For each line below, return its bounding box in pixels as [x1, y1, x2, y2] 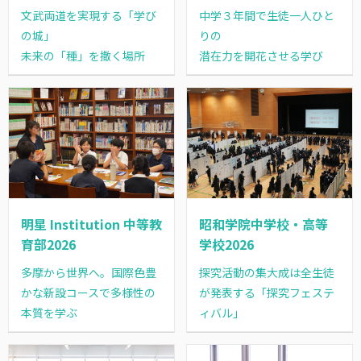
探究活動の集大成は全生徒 [198, 263, 334, 280]
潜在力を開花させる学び [198, 47, 323, 64]
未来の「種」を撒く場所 [21, 47, 146, 64]
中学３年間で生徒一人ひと [198, 6, 334, 23]
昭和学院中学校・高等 [198, 214, 328, 234]
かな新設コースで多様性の [21, 284, 156, 301]
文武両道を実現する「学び [21, 6, 157, 23]
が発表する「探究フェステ [198, 284, 334, 301]
